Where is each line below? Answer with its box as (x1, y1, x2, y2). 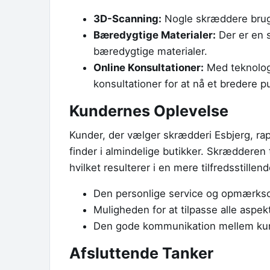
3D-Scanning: (93, 12, 162, 25)
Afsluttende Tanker (69, 244, 213, 263)
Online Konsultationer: (93, 61, 204, 74)
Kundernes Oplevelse (69, 101, 228, 120)
